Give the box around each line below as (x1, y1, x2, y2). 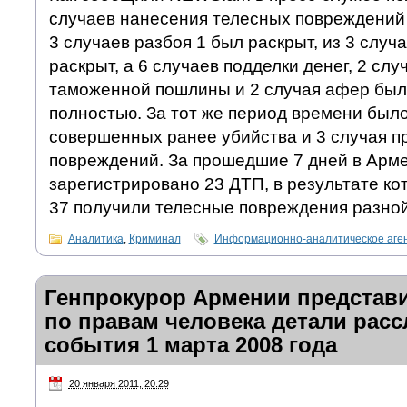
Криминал (128, 233, 181, 246)
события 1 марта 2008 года (44, 333, 337, 358)
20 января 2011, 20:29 (68, 378, 169, 390)
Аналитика (67, 233, 124, 246)
